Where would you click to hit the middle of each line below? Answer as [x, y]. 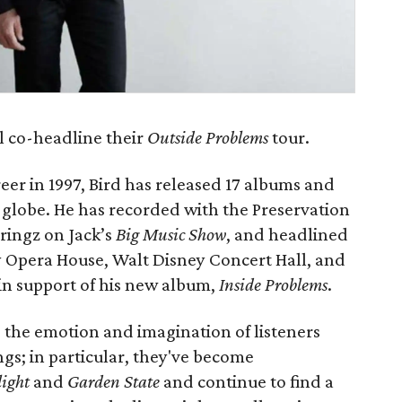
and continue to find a [247, 381]
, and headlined [287, 234]
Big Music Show [171, 234]
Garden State [114, 381]
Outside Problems [208, 137]
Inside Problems [273, 284]
